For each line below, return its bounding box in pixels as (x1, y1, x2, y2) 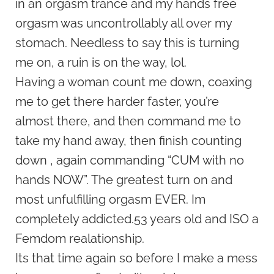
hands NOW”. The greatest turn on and (15, 172, 232, 187)
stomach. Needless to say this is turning (15, 35, 239, 50)
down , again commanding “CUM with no (15, 152, 244, 168)
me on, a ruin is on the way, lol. (15, 54, 187, 70)
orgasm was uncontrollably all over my (15, 15, 232, 31)
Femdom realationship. (15, 231, 144, 246)
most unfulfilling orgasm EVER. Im (15, 191, 206, 207)
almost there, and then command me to (15, 113, 241, 128)
